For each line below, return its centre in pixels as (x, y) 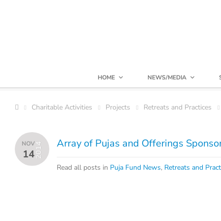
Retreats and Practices (178, 107)
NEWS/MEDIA (167, 77)
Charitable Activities (62, 107)
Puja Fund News (135, 167)
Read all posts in (83, 167)
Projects (118, 107)
